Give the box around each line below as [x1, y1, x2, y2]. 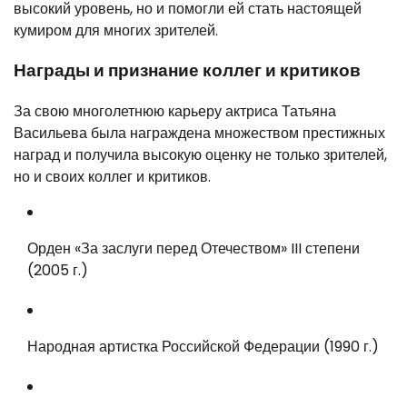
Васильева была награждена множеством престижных [14, 123, 385, 144]
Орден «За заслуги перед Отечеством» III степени [27, 238, 360, 259]
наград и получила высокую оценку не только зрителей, [14, 144, 387, 165]
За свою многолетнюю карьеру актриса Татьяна [14, 101, 336, 122]
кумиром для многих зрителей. [14, 19, 218, 41]
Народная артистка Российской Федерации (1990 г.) [27, 336, 379, 357]
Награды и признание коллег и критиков [14, 58, 361, 84]
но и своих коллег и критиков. [14, 166, 211, 187]
